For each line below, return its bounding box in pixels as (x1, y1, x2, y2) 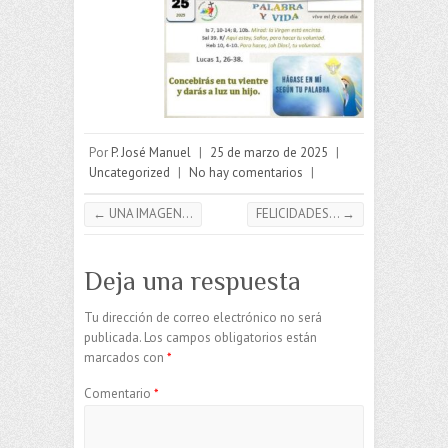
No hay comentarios (189, 163, 303, 181)
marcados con (84, 348, 167, 366)
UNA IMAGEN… (106, 204, 193, 222)
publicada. (84, 328, 141, 346)
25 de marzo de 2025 (210, 143, 328, 161)
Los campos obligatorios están (144, 328, 317, 346)
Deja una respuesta (84, 266, 301, 296)
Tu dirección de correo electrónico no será (84, 308, 322, 326)
